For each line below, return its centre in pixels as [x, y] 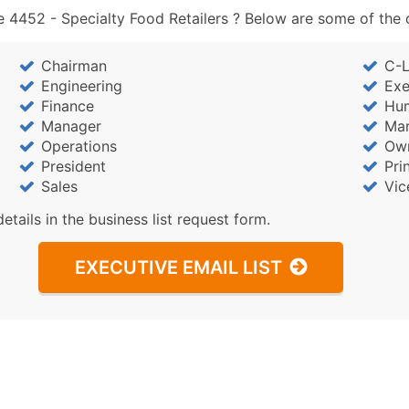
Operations [79, 147]
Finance [67, 106]
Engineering [81, 86]
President [73, 167]
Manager [71, 126]
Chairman [73, 66]
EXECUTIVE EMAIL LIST [178, 268]
